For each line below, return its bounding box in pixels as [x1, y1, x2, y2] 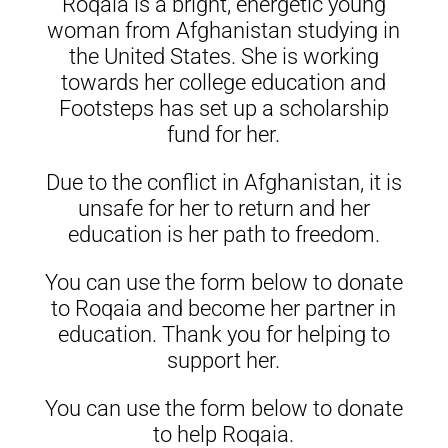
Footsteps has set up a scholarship [58, 96, 389, 122]
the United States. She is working [68, 44, 379, 70]
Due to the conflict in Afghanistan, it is [45, 170, 402, 196]
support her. [167, 348, 281, 374]
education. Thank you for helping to [57, 322, 390, 348]
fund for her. [167, 122, 281, 148]
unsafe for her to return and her [77, 196, 370, 222]
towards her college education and [61, 70, 387, 96]
